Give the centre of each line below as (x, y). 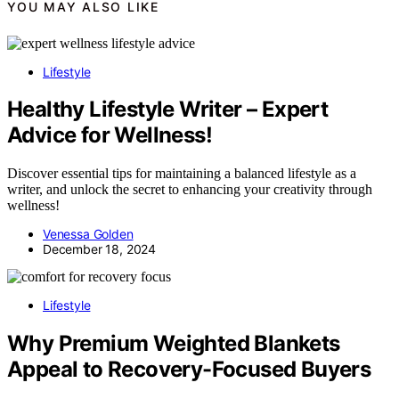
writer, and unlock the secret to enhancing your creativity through (190, 190)
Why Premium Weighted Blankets (174, 344)
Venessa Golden (88, 234)
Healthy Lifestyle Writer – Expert (168, 110)
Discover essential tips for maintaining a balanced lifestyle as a (182, 174)
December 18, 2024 (100, 249)
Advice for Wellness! (110, 135)
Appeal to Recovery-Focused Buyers (189, 370)
